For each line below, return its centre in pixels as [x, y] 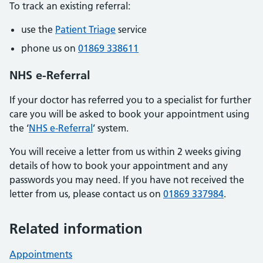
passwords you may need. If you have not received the [127, 179]
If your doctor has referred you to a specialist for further [130, 100]
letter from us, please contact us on [86, 193]
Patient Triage [85, 29]
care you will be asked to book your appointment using [129, 114]
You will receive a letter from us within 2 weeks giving [125, 151]
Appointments [41, 254]
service [131, 29]
